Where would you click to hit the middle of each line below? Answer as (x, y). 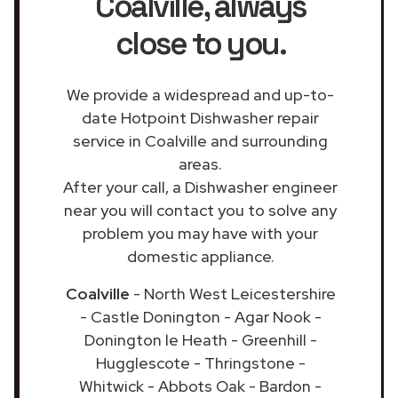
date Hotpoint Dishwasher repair (200, 117)
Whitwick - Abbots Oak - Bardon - (200, 386)
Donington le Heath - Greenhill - (200, 339)
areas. (200, 163)
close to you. (200, 43)
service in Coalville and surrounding (200, 140)
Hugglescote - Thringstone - (200, 362)
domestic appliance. (200, 256)
